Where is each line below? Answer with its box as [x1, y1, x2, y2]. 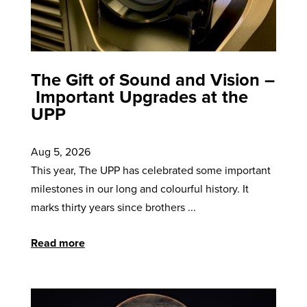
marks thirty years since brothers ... [30, 199, 196, 214]
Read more [30, 234, 85, 251]
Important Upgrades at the [30, 83, 248, 109]
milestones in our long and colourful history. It [30, 180, 249, 196]
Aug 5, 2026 [30, 143, 90, 159]
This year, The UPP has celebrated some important [30, 162, 271, 177]
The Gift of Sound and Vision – [30, 66, 275, 92]
